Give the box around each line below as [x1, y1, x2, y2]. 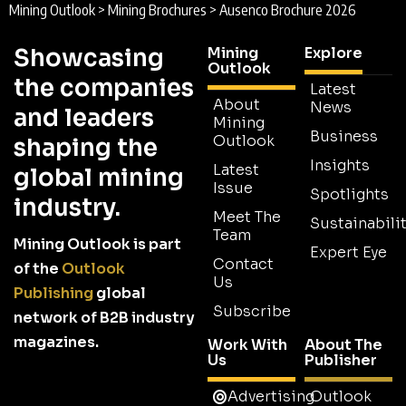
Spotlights [310, 184, 389, 204]
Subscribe [213, 301, 291, 321]
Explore [304, 43, 362, 63]
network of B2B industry [14, 307, 195, 327]
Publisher [304, 350, 377, 370]
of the [14, 258, 62, 278]
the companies [14, 72, 194, 103]
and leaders [14, 102, 154, 133]
